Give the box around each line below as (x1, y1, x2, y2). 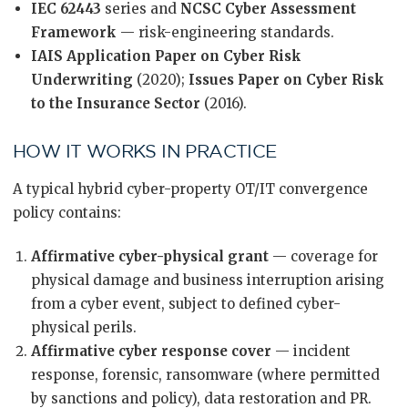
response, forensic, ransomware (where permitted (31, 366, 380, 383)
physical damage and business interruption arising (31, 271, 384, 289)
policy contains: (13, 204, 121, 221)
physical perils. (31, 319, 137, 336)
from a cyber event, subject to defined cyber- (31, 295, 341, 312)
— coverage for (269, 248, 378, 265)
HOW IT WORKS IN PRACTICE (13, 141, 277, 161)
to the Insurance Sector (31, 95, 200, 112)
